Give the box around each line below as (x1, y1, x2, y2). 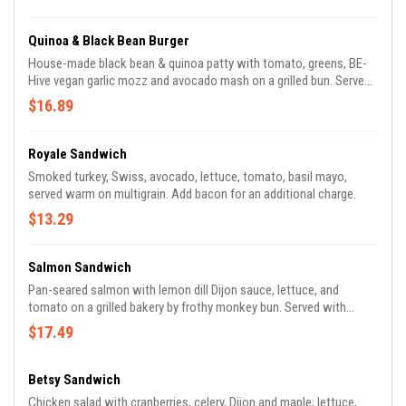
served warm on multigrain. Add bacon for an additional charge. (28, 186, 356, 202)
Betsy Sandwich (28, 372, 121, 388)
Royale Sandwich (28, 146, 127, 162)
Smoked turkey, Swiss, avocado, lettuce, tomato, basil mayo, (28, 169, 347, 185)
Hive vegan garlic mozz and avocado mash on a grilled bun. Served (28, 72, 335, 89)
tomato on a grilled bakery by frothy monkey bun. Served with (28, 299, 285, 315)
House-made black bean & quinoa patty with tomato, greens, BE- (28, 55, 367, 72)
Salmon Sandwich (28, 259, 131, 275)
